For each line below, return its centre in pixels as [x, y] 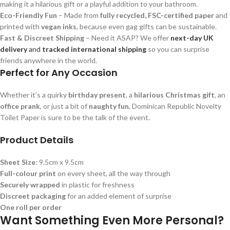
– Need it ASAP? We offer [127, 38]
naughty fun [109, 106]
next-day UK [192, 38]
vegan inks [59, 27]
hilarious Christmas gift [174, 95]
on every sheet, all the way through [113, 174]
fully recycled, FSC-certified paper [157, 15]
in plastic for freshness [97, 185]
